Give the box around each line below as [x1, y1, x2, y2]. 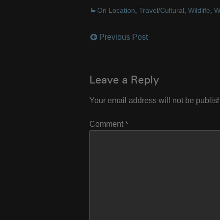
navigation [90, 54, 174, 71]
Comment [89, 120, 125, 129]
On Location [97, 6, 135, 14]
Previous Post [97, 32, 148, 41]
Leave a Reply [89, 75, 159, 86]
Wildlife [188, 6, 210, 14]
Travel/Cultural [139, 6, 184, 14]
